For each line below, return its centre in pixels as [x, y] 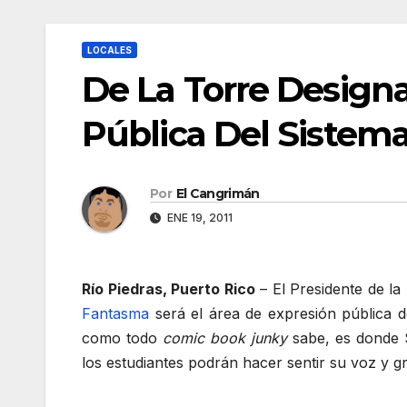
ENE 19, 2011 [199, 218]
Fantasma [115, 314]
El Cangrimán [218, 194]
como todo [122, 338]
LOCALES [109, 50]
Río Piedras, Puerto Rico [169, 289]
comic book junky [225, 338]
